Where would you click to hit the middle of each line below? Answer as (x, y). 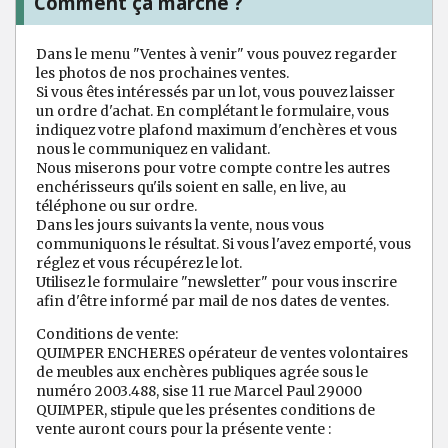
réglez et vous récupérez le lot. (139, 263)
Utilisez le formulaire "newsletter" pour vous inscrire (216, 282)
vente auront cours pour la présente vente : (183, 428)
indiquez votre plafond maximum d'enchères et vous (216, 130)
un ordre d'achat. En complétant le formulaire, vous (212, 111)
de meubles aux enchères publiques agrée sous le (202, 371)
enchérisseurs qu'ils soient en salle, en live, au (191, 187)
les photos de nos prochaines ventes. (162, 73)
